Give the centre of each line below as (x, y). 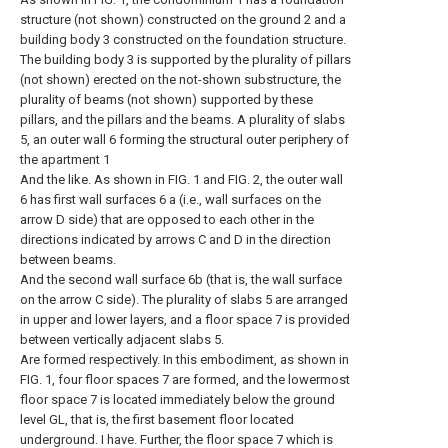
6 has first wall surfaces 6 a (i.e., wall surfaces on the (170, 199)
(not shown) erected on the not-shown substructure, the (180, 79)
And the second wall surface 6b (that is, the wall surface (181, 279)
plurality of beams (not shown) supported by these (166, 99)
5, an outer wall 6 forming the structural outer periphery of (184, 139)
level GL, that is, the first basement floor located (157, 419)
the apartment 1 (65, 159)
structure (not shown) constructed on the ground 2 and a (183, 19)
